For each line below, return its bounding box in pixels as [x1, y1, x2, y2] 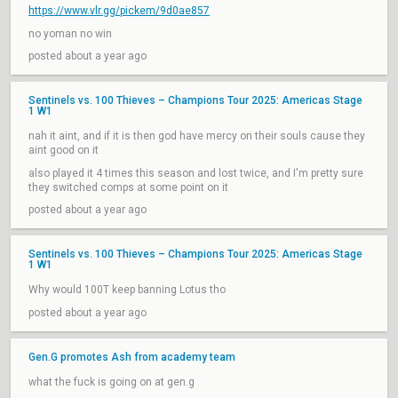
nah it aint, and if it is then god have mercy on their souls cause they [28, 130, 365, 142]
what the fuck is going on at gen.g [28, 376, 195, 388]
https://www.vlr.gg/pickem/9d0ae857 [28, 4, 210, 17]
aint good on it [28, 144, 99, 156]
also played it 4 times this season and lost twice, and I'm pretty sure [28, 167, 363, 179]
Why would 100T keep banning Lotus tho [28, 283, 226, 296]
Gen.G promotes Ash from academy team [28, 351, 235, 363]
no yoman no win [28, 28, 112, 40]
